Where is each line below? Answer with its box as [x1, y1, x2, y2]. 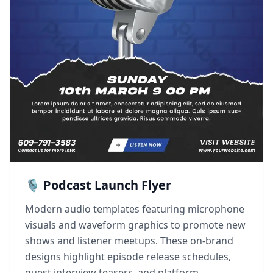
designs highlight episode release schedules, [25, 249, 231, 263]
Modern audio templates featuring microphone [25, 202, 244, 216]
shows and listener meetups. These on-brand [25, 233, 233, 247]
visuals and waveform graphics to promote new [25, 218, 246, 232]
